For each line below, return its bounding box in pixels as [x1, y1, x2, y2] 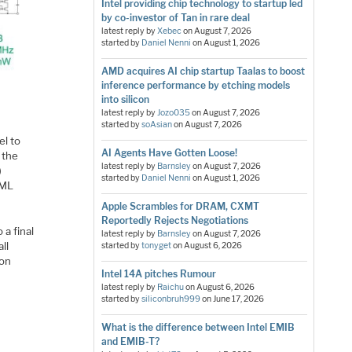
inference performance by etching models [101, 79, 290, 92]
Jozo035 [156, 108, 190, 119]
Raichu [156, 282, 184, 293]
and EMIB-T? [101, 335, 159, 348]
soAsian [141, 119, 172, 130]
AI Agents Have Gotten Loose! [101, 147, 237, 159]
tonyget [141, 240, 171, 251]
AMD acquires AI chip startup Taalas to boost [101, 65, 305, 78]
